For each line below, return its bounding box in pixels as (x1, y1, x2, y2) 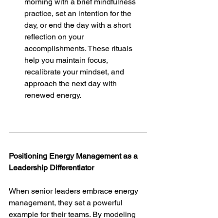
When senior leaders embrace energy (9, 186, 140, 196)
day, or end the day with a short (24, 20, 133, 30)
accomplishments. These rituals (24, 44, 134, 53)
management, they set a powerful (9, 198, 125, 207)
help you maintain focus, (24, 55, 110, 65)
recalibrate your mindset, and (24, 67, 126, 76)
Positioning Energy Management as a (9, 151, 140, 161)
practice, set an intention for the (24, 9, 133, 18)
